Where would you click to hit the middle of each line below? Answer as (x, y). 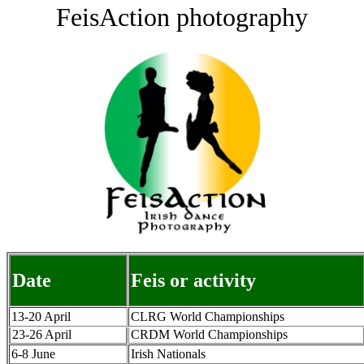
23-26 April (41, 334)
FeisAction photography (182, 17)
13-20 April (41, 316)
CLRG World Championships (208, 316)
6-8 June (33, 354)
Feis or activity (193, 280)
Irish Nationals (168, 354)
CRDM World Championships (209, 334)
